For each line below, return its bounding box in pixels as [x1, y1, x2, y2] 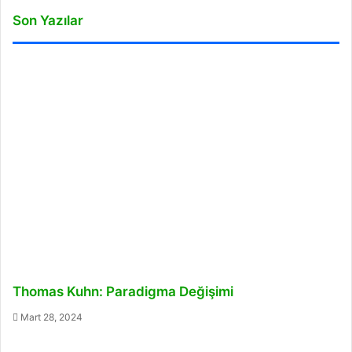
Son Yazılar [13, 13, 83, 29]
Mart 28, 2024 [20, 310, 82, 323]
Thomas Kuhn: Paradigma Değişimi [13, 283, 262, 299]
